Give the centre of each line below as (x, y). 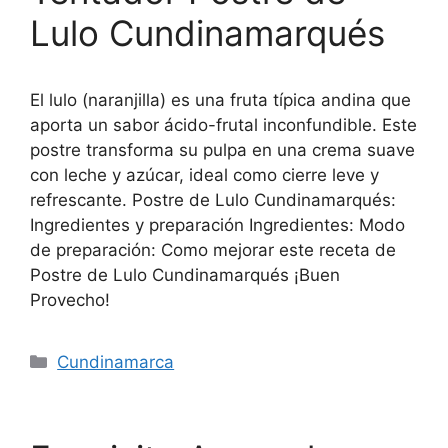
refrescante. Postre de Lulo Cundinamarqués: (213, 199)
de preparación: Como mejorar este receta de (213, 249)
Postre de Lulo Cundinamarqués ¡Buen (185, 274)
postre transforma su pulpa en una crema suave (222, 149)
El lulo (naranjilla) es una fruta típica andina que (220, 99)
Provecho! (70, 299)
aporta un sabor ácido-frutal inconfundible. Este (223, 124)
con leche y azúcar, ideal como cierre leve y (204, 174)
